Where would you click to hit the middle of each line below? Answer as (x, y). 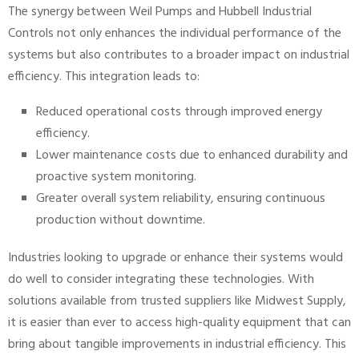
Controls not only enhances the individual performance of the (175, 34)
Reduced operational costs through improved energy (179, 113)
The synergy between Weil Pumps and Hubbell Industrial (160, 12)
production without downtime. (121, 221)
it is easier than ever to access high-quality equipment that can (179, 323)
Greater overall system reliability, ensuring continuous (181, 199)
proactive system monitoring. (116, 177)
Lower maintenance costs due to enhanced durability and (192, 156)
